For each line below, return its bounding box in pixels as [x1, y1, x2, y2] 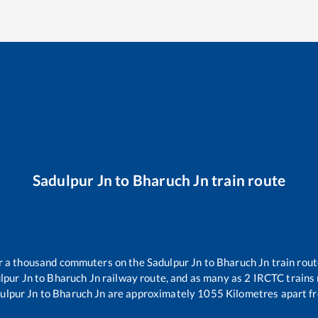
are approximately [105, 287, 196, 300]
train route [208, 170, 286, 189]
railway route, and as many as [99, 271, 245, 285]
